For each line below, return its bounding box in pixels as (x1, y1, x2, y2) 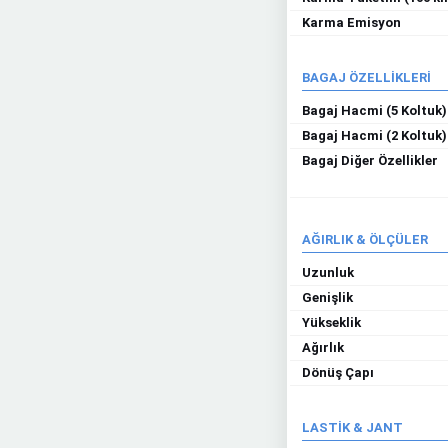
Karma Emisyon (302, 15, 401, 30)
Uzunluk (302, 265, 354, 280)
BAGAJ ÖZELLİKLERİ (302, 70, 431, 85)
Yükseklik (302, 315, 361, 330)
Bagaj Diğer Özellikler (302, 153, 438, 168)
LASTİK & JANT (302, 420, 403, 435)
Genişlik (302, 290, 353, 305)
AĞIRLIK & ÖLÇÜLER (302, 232, 428, 247)
